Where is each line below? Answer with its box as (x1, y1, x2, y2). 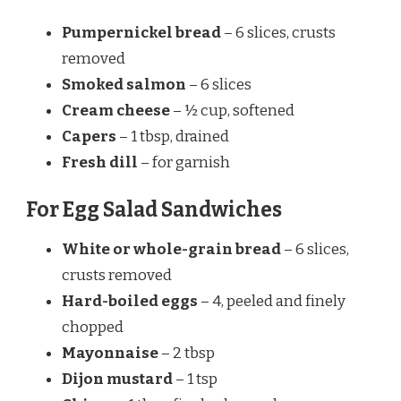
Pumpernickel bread (62, 22, 221, 42)
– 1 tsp (173, 369, 218, 388)
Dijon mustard (62, 369, 173, 388)
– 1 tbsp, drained (116, 126, 229, 146)
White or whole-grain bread (62, 239, 281, 259)
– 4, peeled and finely (198, 291, 346, 311)
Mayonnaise (62, 343, 158, 363)
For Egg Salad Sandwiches (26, 198, 282, 223)
